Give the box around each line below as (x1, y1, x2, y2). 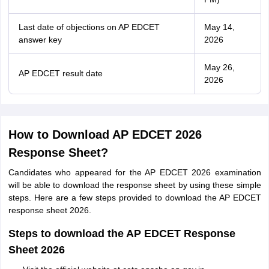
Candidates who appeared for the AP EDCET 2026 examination (8, 168, 261, 177)
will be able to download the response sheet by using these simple (8, 180, 261, 190)
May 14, (204, 22, 235, 32)
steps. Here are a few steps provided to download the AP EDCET (8, 193, 261, 202)
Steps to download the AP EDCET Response (8, 228, 235, 240)
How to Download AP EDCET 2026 (8, 128, 202, 141)
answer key (18, 35, 62, 44)
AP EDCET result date (18, 68, 103, 78)
